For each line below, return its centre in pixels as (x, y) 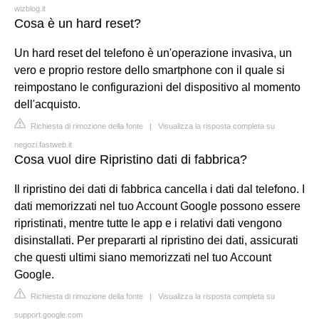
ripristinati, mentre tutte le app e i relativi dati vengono (148, 223)
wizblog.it (30, 8)
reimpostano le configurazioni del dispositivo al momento (157, 87)
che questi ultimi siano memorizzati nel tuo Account (143, 257)
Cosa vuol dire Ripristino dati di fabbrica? (131, 159)
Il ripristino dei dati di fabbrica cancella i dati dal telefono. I (159, 189)
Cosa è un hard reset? (78, 23)
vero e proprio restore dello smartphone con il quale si (150, 70)
